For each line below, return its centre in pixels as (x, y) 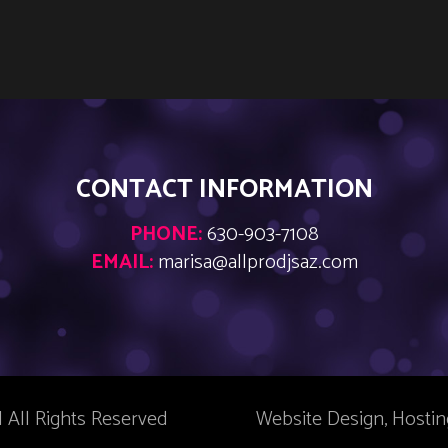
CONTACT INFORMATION (224, 189)
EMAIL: (121, 262)
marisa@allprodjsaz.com (257, 262)
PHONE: (165, 234)
